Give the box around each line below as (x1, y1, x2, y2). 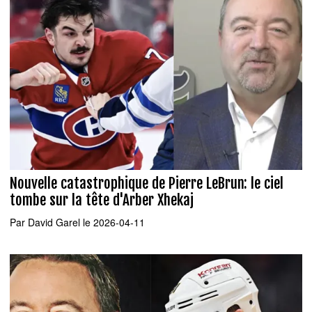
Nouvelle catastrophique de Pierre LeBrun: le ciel (10, 173, 283, 192)
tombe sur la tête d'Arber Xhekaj (10, 190, 194, 209)
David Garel (28, 215, 80, 230)
